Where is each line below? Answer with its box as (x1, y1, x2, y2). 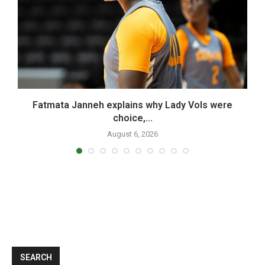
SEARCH (20, 253, 52, 263)
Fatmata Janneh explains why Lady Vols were (33, 99, 232, 111)
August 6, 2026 (107, 130, 158, 139)
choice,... (112, 112, 153, 124)
